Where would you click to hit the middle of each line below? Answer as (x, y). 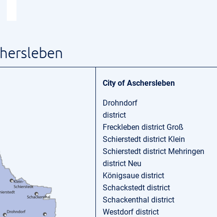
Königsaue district (133, 176)
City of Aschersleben (139, 83)
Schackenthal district (139, 200)
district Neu (122, 163)
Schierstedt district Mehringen (154, 151)
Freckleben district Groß (143, 127)
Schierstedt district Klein (144, 139)
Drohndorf (120, 103)
